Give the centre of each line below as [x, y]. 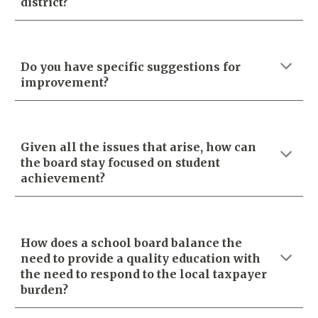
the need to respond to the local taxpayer [144, 274]
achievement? [63, 178]
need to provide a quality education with [141, 258]
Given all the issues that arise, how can [139, 147]
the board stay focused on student [121, 163]
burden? [45, 290]
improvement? [65, 82]
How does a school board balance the [132, 243]
